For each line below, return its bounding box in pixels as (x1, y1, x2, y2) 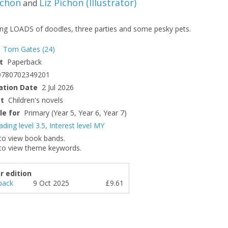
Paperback (7, 57, 42, 67)
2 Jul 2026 (42, 82, 74, 93)
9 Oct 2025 (33, 178, 69, 188)
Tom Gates (3, 44, 40, 54)
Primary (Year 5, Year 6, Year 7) (24, 108, 127, 118)
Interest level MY (49, 121, 104, 131)
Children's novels (8, 95, 63, 105)
